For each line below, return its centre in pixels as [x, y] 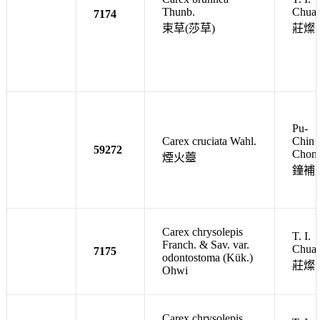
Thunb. [179, 11]
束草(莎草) [189, 28]
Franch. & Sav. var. [206, 244]
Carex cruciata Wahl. [209, 141]
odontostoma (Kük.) [207, 257]
